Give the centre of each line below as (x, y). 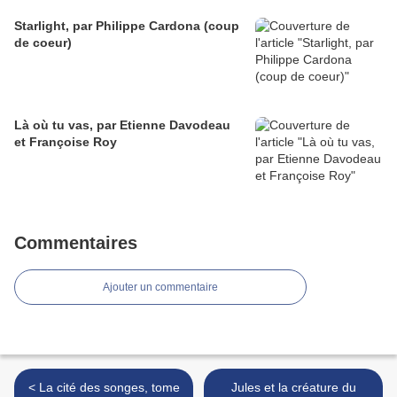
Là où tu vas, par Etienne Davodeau (122, 125)
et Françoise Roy (66, 142)
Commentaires (76, 243)
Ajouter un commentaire (160, 288)
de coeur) (43, 43)
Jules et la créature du (293, 388)
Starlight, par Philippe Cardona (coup (127, 26)
